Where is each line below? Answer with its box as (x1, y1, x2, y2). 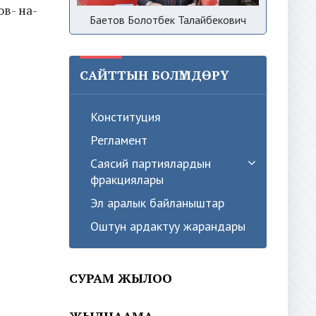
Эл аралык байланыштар (90, 194, 224, 211)
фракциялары (90, 171, 164, 188)
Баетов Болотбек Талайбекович (90, 12, 246, 27)
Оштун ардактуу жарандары (90, 217, 245, 234)
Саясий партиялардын (90, 154, 211, 171)
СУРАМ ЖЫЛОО (69, 269, 172, 286)
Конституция (90, 108, 161, 125)
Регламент (90, 131, 147, 148)
